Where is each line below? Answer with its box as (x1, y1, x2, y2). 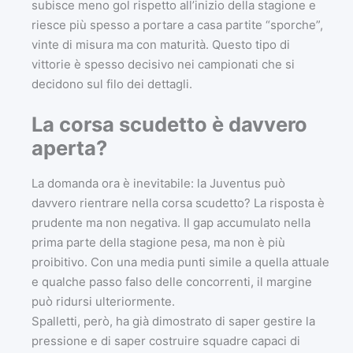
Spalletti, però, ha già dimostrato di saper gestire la (32, 313, 315, 329)
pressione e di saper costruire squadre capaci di (32, 333, 300, 348)
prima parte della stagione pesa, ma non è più (32, 234, 285, 250)
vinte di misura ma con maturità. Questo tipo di (32, 36, 290, 52)
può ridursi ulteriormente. (32, 293, 175, 309)
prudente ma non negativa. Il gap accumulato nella (32, 214, 310, 230)
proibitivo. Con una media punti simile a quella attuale (32, 254, 329, 269)
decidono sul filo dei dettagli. (32, 76, 192, 91)
